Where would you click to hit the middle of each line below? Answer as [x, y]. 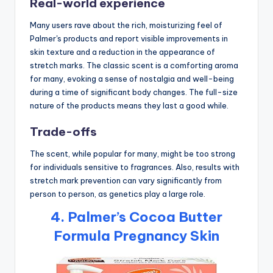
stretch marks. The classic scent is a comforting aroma [134, 65]
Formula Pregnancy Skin [136, 236]
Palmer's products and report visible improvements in [129, 38]
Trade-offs [63, 131]
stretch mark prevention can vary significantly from [126, 180]
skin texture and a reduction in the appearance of [122, 51]
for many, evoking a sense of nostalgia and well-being [132, 78]
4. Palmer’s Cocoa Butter [136, 217]
